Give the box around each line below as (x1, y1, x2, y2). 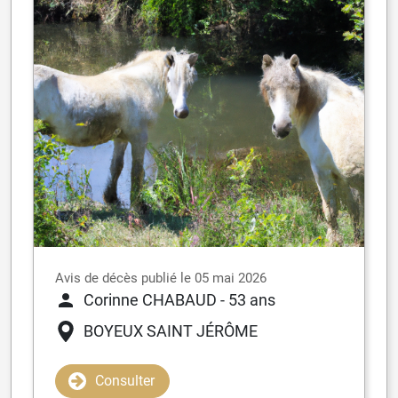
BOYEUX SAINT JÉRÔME (84, 322, 258, 341)
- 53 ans (220, 291, 275, 310)
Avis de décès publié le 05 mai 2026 (55, 270, 267, 287)
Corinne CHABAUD (84, 291, 217, 310)
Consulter (95, 372, 155, 390)
